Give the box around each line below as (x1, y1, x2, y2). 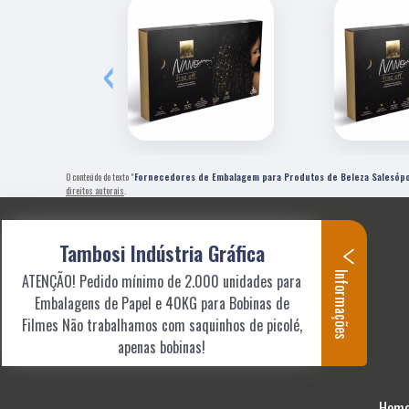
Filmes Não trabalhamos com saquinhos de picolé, (21, 314, 302, 336)
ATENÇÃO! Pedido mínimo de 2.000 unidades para (22, 270, 301, 292)
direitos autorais (66, 183, 124, 197)
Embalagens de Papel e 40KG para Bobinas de (34, 292, 289, 314)
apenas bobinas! (118, 336, 205, 358)
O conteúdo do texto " (66, 169, 134, 184)
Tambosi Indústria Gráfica (58, 238, 265, 267)
